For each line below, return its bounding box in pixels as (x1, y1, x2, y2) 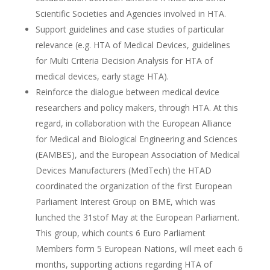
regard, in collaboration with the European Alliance (35, 117, 231, 129)
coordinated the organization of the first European (35, 180, 232, 192)
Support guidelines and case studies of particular (35, 23, 224, 35)
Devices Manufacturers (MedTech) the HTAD (35, 164, 212, 176)
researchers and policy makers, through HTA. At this (35, 101, 238, 113)
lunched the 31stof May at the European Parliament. (35, 211, 239, 223)
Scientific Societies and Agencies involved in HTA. (35, 7, 226, 19)
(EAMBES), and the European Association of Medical (35, 148, 240, 160)
